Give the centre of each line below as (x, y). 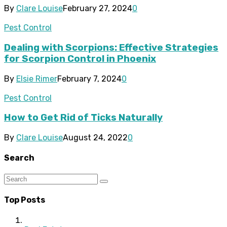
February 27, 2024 (98, 9)
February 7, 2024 (89, 79)
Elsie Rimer (37, 79)
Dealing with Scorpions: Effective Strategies (111, 48)
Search (19, 158)
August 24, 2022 (95, 138)
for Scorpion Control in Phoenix (80, 59)
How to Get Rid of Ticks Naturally (83, 118)
